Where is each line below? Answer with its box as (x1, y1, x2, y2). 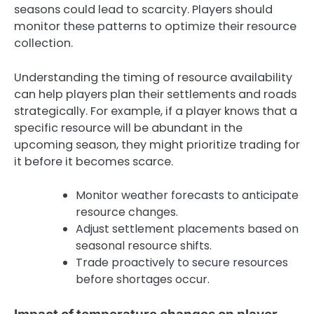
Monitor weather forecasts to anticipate (76, 186, 299, 203)
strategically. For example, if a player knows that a (14, 102, 297, 119)
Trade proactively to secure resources (76, 254, 288, 271)
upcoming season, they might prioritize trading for (14, 136, 300, 153)
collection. (14, 35, 73, 52)
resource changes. (76, 203, 178, 220)
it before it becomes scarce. (14, 153, 173, 170)
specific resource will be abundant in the (14, 119, 243, 136)
